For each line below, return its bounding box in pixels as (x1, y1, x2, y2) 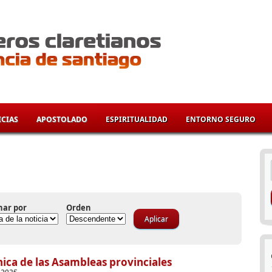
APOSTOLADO (36, 114, 87, 124)
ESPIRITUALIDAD (106, 114, 168, 124)
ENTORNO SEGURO (186, 114, 256, 124)
